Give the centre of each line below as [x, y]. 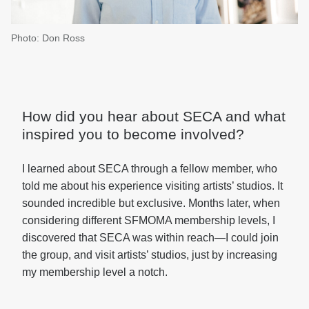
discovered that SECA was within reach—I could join [150, 238]
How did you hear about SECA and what [154, 116]
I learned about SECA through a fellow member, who [150, 169]
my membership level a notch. [95, 272]
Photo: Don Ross [48, 38]
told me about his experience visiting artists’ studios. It [152, 186]
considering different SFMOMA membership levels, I [149, 220]
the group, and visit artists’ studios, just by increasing [150, 255]
